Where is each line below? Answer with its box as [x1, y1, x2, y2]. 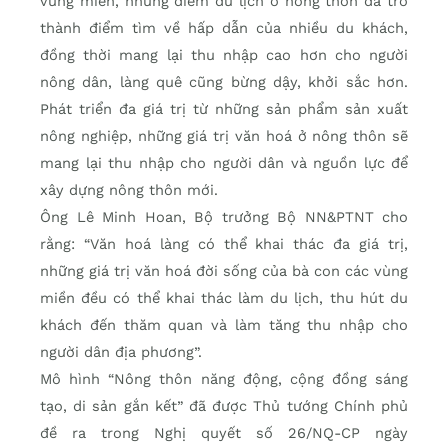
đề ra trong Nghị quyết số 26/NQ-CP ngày [40, 423, 408, 442]
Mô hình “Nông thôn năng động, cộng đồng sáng [40, 369, 408, 388]
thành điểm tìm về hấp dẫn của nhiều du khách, [40, 18, 408, 37]
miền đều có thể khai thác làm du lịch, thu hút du [40, 288, 408, 307]
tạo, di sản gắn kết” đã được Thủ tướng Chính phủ [40, 396, 408, 415]
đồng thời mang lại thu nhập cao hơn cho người [40, 45, 408, 64]
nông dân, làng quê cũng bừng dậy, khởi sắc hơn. [40, 72, 408, 91]
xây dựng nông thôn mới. [40, 180, 218, 199]
